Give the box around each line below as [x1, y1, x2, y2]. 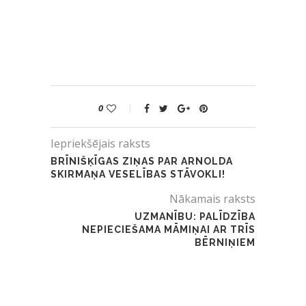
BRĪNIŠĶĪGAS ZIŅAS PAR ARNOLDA [51, 156, 233, 167]
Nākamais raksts [169, 191, 255, 207]
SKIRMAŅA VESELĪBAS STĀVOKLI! [51, 169, 225, 180]
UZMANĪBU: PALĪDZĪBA [135, 211, 255, 223]
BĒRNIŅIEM [195, 237, 255, 249]
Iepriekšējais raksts [51, 136, 150, 152]
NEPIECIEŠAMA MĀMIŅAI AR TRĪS [82, 224, 255, 236]
